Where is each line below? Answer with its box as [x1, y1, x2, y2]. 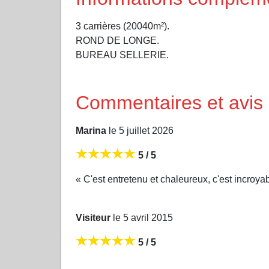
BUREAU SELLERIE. [76, 50, 169, 60]
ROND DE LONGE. [76, 35, 159, 46]
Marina [76, 125, 106, 136]
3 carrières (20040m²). [76, 21, 169, 31]
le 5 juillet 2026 [106, 125, 174, 136]
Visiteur [76, 213, 110, 223]
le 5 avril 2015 [110, 213, 173, 223]
